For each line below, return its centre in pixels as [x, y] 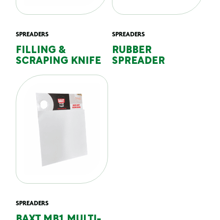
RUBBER [132, 51]
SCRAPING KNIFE [58, 61]
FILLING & [41, 51]
